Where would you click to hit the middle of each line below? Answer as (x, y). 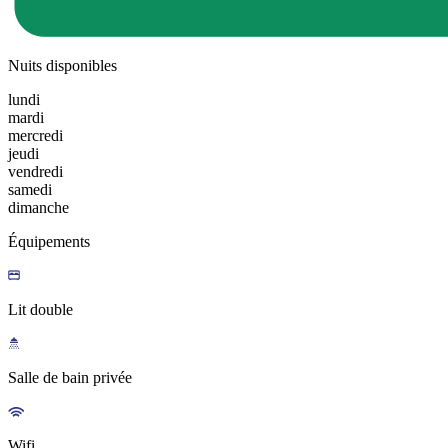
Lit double (40, 310)
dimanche (38, 208)
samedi (30, 190)
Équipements (49, 242)
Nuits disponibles (62, 66)
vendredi (35, 172)
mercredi (35, 136)
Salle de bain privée (70, 378)
